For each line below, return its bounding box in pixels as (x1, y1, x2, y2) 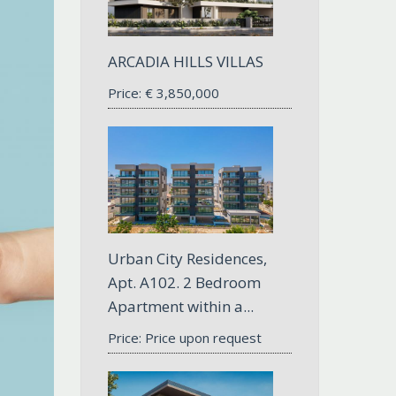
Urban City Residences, (108, 248, 267, 270)
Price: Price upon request (108, 329, 262, 347)
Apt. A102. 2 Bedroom (108, 272, 261, 293)
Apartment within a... (108, 296, 254, 317)
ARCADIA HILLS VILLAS (108, 50, 263, 72)
